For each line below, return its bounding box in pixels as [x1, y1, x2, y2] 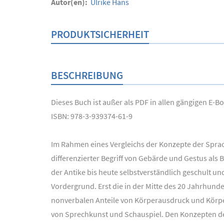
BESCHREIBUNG [51, 68, 123, 82]
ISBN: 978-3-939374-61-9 [51, 111, 132, 121]
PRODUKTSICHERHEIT [51, 27, 149, 41]
